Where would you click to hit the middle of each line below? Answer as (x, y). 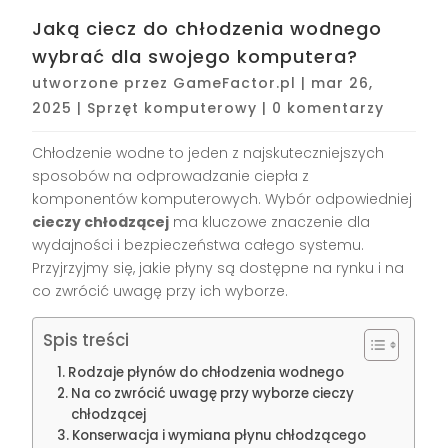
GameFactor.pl (235, 82)
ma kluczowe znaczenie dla (270, 221)
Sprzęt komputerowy (172, 107)
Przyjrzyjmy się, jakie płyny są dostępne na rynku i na (218, 267)
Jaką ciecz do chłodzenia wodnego (207, 28)
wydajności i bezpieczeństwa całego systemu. (198, 244)
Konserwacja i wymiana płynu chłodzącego (219, 435)
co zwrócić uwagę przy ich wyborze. (160, 290)
